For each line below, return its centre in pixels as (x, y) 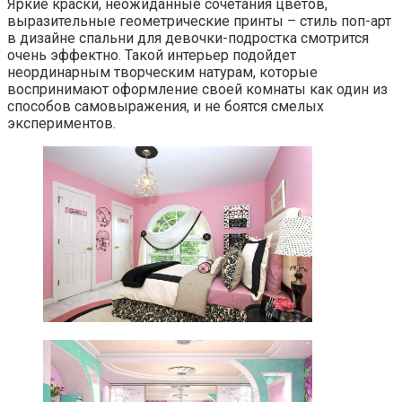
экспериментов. (61, 123)
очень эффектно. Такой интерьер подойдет (152, 55)
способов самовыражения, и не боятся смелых (166, 106)
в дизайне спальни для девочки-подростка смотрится (188, 38)
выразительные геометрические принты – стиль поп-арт (199, 21)
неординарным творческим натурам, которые (162, 72)
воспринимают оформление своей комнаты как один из (197, 89)
